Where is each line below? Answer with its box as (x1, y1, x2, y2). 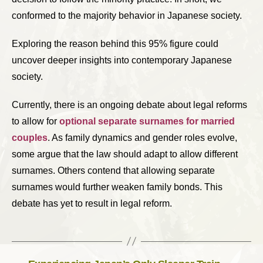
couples (12, 132, 48, 143)
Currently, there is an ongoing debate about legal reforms (12, 99, 247, 110)
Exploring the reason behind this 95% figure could (12, 38, 218, 49)
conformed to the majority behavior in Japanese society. (12, 10, 242, 21)
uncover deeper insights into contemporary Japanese (12, 55, 232, 65)
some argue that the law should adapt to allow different (12, 149, 238, 159)
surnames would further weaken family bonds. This (12, 181, 222, 192)
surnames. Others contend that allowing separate (12, 165, 215, 176)
